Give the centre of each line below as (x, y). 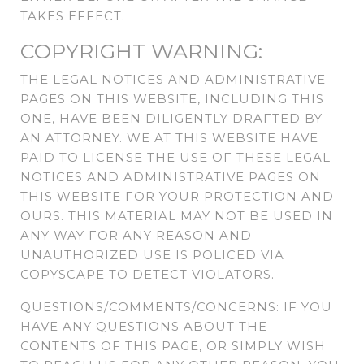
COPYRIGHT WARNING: (141, 52)
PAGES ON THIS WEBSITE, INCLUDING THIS (172, 99)
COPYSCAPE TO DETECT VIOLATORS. (147, 275)
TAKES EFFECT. (73, 16)
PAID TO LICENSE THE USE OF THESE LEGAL (175, 158)
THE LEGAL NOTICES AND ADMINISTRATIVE (173, 80)
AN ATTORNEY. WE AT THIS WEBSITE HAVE (169, 138)
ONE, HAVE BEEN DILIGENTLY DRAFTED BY (171, 119)
